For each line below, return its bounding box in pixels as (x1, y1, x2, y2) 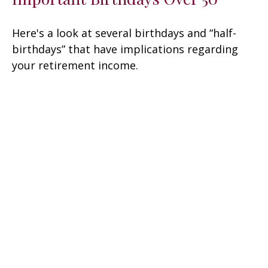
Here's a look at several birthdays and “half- (12, 26, 236, 41)
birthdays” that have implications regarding (12, 42, 238, 57)
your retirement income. (12, 58, 138, 73)
